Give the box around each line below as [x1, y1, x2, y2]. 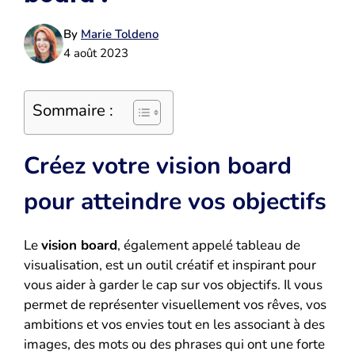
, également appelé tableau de [117, 236, 300, 255]
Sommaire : [32, 99, 113, 122]
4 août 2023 [63, 45, 128, 62]
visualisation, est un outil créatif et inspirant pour [24, 256, 316, 275]
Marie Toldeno [81, 26, 158, 43]
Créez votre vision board [24, 150, 292, 183]
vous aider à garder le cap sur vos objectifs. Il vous [24, 276, 323, 295]
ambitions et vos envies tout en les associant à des [24, 315, 325, 334]
